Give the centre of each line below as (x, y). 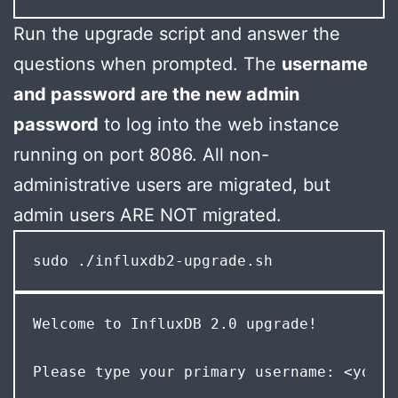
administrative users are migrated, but (172, 184)
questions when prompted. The (147, 64)
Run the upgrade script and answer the (177, 33)
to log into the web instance (219, 124)
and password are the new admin (156, 94)
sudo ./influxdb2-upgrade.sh (152, 261)
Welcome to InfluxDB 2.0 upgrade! (179, 323)
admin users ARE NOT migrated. (147, 215)
